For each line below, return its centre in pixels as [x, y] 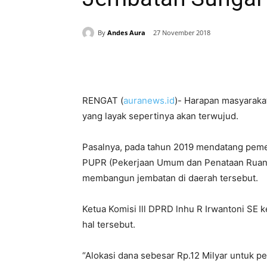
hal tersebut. [109, 225]
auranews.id [149, 101]
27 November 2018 [182, 33]
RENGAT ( [103, 101]
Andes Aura [126, 32]
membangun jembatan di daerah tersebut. [170, 178]
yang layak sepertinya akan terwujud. [160, 116]
